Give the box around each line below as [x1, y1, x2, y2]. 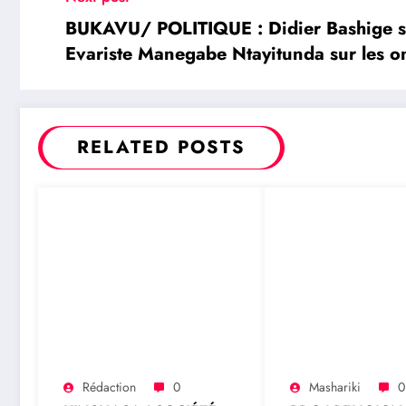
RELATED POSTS [77, 134, 246, 161]
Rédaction [82, 378, 136, 397]
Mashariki [308, 378, 361, 397]
